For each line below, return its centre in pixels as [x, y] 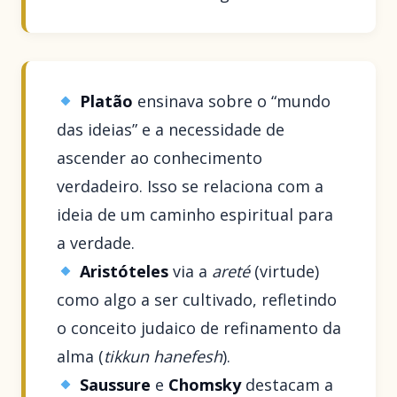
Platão [106, 101]
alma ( [81, 356]
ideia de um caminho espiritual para [195, 214]
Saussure [115, 384]
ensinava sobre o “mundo [231, 101]
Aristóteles [124, 271]
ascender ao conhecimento [160, 157]
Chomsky [204, 384]
